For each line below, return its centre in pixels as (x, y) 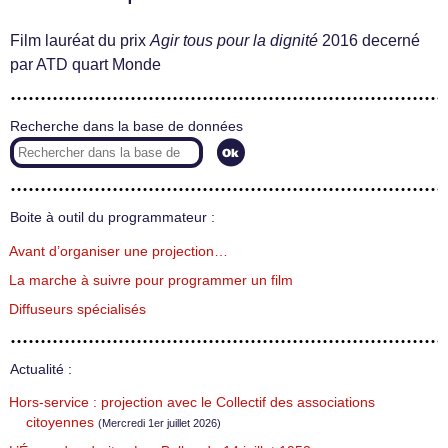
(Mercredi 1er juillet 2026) (159, 423)
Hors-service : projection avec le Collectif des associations (192, 403)
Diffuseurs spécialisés (77, 309)
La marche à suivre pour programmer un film (151, 280)
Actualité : (41, 369)
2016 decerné (369, 40)
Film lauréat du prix (80, 40)
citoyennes (60, 423)
